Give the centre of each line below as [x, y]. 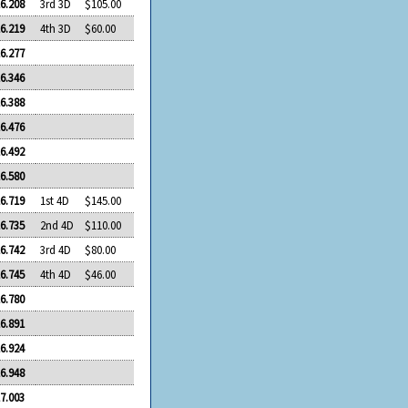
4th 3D [56, 28]
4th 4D [56, 274]
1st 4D [55, 200]
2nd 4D [57, 224]
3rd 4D [56, 249]
